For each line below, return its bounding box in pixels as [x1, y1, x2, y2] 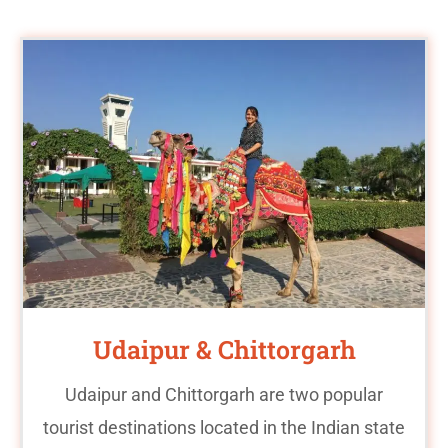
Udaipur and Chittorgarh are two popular [65, 383, 383, 405]
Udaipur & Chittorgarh [92, 332, 356, 366]
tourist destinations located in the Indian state [43, 416, 405, 438]
